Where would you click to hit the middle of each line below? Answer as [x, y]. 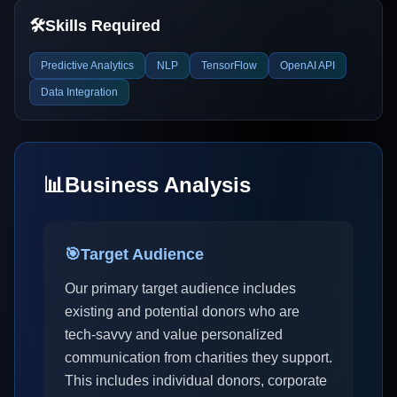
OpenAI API [307, 66]
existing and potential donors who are [182, 311]
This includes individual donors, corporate [196, 381]
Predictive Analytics [87, 66]
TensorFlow [229, 66]
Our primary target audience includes [180, 288]
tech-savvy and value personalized [174, 335]
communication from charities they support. [198, 358]
